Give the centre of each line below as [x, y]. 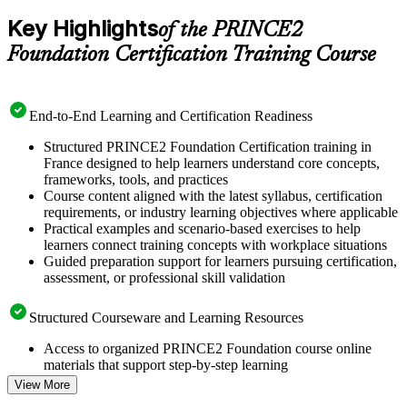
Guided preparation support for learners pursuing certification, [220, 261]
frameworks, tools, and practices [136, 179]
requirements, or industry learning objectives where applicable [221, 212]
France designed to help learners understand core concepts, [212, 163]
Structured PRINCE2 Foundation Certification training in [208, 146]
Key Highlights [83, 28]
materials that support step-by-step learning [166, 364]
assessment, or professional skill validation [164, 277]
